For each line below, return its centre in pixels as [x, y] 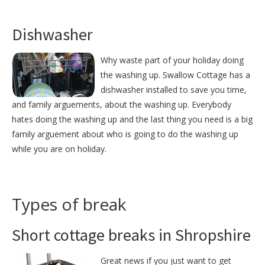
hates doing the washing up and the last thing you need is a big [132, 119]
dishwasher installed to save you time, [174, 90]
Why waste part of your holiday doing [172, 60]
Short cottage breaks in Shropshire [131, 235]
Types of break [69, 204]
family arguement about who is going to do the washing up [125, 134]
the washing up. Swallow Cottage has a [175, 75]
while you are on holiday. [59, 149]
